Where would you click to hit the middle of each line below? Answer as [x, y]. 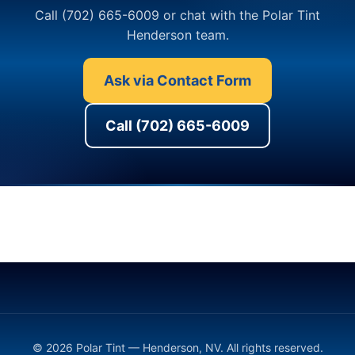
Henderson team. [177, 35]
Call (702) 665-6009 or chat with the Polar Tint [177, 15]
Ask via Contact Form [177, 80]
